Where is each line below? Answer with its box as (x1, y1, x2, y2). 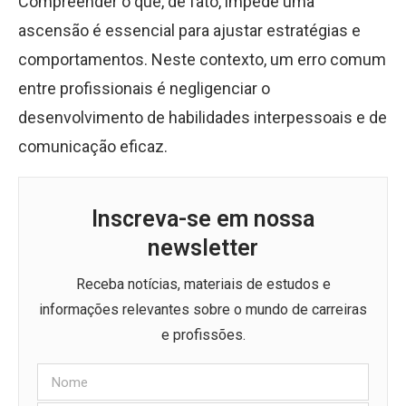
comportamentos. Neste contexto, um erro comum (18, 50, 386, 69)
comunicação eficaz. (18, 137, 168, 156)
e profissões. (160, 326, 246, 343)
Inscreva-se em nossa (92, 206, 314, 232)
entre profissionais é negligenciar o (18, 79, 270, 98)
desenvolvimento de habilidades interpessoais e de (18, 108, 387, 127)
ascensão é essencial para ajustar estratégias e (18, 21, 361, 40)
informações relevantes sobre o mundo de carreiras (39, 301, 367, 318)
